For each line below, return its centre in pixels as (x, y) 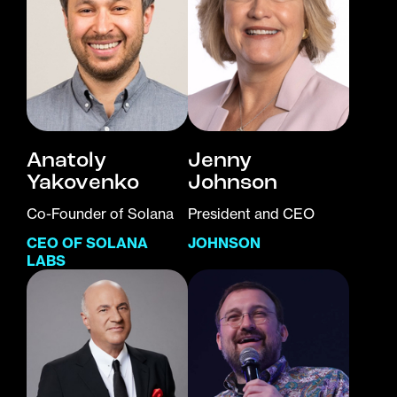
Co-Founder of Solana (100, 214)
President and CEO (251, 214)
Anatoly (66, 160)
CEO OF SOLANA (87, 243)
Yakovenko (83, 182)
